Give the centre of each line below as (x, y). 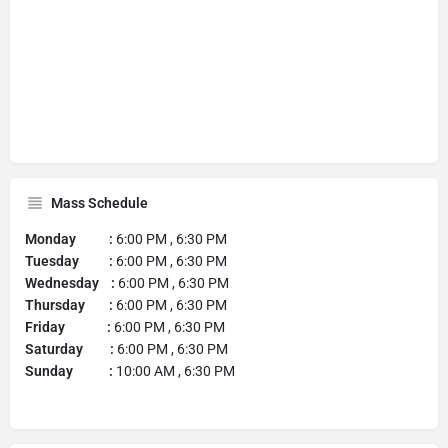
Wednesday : (71, 282)
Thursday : (69, 304)
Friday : (69, 326)
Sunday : (69, 370)
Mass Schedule (99, 202)
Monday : (69, 238)
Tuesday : (69, 260)
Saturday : (69, 348)
